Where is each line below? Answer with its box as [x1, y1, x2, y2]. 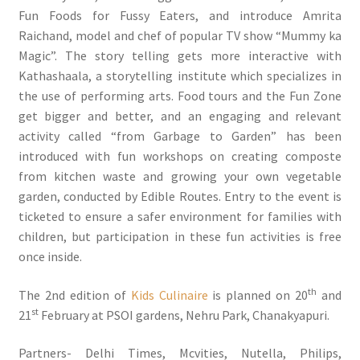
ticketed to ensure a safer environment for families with [18, 207, 342, 224]
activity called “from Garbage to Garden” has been [18, 127, 342, 144]
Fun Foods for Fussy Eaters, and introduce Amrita [18, 6, 342, 23]
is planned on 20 [207, 286, 309, 303]
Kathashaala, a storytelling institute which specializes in [18, 67, 342, 84]
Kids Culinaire [130, 286, 208, 303]
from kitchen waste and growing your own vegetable [18, 167, 342, 184]
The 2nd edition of [18, 286, 131, 303]
